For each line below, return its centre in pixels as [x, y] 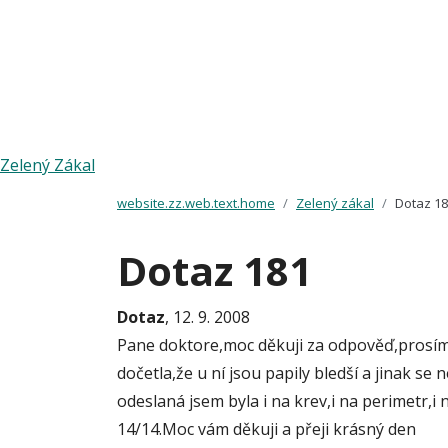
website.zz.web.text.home [196, 203]
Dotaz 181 [214, 270]
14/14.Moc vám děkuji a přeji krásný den [266, 429]
